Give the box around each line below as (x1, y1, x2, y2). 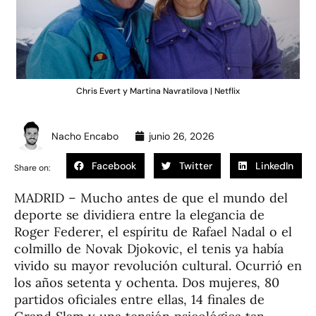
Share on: (14, 162, 50, 174)
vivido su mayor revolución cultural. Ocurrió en (14, 257, 302, 274)
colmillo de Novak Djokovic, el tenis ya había (14, 241, 284, 257)
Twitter (179, 159, 212, 173)
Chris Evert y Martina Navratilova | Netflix (76, 85, 240, 97)
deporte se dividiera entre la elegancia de (14, 207, 265, 224)
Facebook (92, 159, 136, 173)
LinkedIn (255, 159, 293, 173)
